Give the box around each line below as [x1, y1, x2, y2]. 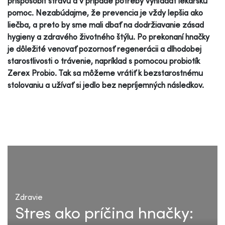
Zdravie [15, 191, 43, 202]
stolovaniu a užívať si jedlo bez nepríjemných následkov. [8, 79, 204, 90]
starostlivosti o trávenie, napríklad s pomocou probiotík [8, 55, 200, 66]
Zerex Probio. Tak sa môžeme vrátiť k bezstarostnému [8, 67, 203, 78]
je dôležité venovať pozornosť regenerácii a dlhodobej [8, 43, 201, 54]
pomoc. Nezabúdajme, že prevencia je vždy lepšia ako [8, 7, 203, 18]
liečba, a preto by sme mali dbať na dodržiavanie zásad [8, 19, 204, 30]
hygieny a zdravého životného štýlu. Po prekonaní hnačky [8, 31, 209, 42]
